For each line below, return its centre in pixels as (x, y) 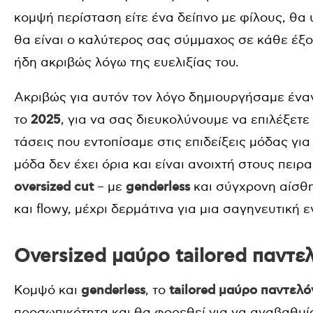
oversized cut (54, 187)
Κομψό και (48, 290)
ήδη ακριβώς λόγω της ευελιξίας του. (126, 63)
